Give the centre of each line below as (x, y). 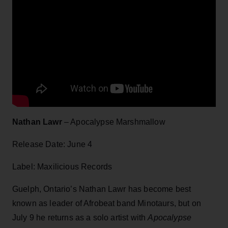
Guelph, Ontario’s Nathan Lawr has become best (102, 189)
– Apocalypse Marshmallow (113, 122)
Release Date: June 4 (52, 144)
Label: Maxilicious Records (62, 166)
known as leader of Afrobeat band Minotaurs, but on (107, 203)
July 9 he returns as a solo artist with (80, 217)
